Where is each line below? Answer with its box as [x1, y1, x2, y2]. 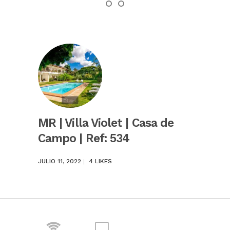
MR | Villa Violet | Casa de [38, 116, 174, 130]
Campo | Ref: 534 [38, 131, 130, 145]
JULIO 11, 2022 [38, 157, 81, 165]
